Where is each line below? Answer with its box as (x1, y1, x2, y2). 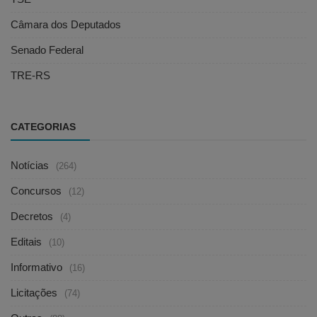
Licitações (11, 287, 57, 299)
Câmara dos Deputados (11, 18, 121, 31)
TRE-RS (11, 69, 50, 82)
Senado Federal (11, 44, 83, 57)
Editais (11, 236, 42, 248)
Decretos (11, 210, 53, 223)
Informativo (11, 261, 62, 274)
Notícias (11, 159, 49, 172)
